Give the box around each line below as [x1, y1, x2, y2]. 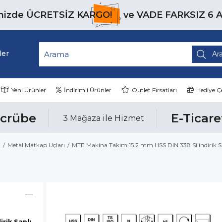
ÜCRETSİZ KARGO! [26, 9, 112, 20]
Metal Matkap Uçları [7, 141, 65, 149]
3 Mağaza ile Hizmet [63, 113, 144, 123]
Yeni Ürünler [11, 86, 46, 94]
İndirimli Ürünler [64, 86, 111, 94]
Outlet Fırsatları [132, 86, 177, 94]
